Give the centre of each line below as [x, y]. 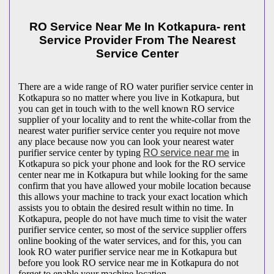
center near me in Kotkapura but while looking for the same [133, 175]
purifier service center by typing [81, 153]
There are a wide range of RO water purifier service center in [136, 87]
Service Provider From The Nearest [137, 40]
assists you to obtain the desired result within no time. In [126, 208]
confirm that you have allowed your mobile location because [135, 186]
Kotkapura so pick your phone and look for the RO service [132, 164]
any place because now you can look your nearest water [126, 142]
